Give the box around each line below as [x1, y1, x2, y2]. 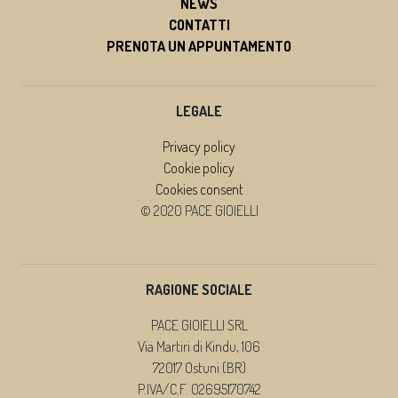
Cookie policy [163, 158, 235, 177]
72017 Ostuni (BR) [152, 358, 246, 377]
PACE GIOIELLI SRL [150, 315, 248, 334]
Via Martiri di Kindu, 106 [138, 337, 260, 355]
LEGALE [176, 101, 222, 120]
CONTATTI [168, 15, 230, 34]
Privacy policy [163, 137, 235, 155]
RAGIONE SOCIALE [146, 280, 252, 298]
